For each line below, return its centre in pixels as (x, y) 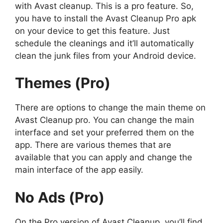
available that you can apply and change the (104, 158)
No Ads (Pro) (60, 197)
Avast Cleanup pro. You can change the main (105, 120)
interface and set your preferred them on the (105, 133)
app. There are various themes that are (93, 145)
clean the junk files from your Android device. (106, 56)
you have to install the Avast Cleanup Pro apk (106, 18)
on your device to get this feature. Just (92, 31)
